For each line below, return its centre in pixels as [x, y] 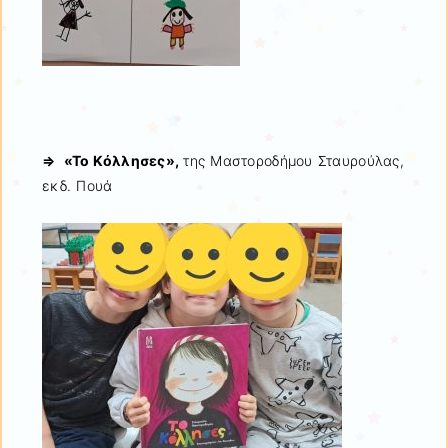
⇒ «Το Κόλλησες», [113, 160]
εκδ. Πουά [77, 185]
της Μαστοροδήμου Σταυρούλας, [293, 160]
